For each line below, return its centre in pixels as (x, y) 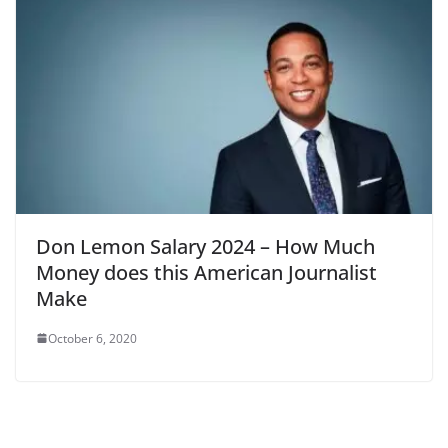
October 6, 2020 (92, 338)
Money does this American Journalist (206, 272)
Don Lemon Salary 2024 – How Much (205, 246)
